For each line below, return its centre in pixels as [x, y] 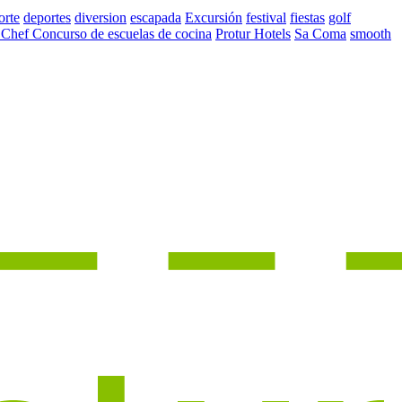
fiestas [307, 17]
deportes [47, 17]
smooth [371, 33]
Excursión [214, 17]
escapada [156, 17]
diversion [100, 17]
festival [266, 17]
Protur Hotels [253, 33]
